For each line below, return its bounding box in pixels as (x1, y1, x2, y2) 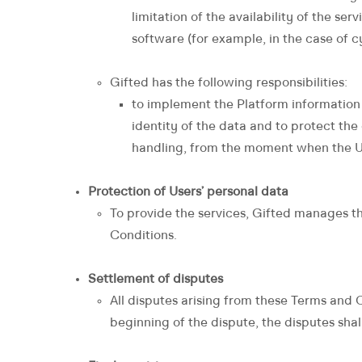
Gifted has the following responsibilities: (110, 77, 347, 90)
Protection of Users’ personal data (88, 186, 288, 199)
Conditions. (110, 229, 177, 242)
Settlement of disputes (88, 273, 223, 286)
